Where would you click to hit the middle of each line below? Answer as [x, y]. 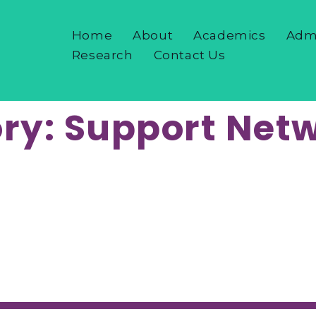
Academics [230, 35]
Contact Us [189, 55]
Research [102, 55]
